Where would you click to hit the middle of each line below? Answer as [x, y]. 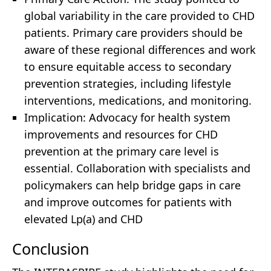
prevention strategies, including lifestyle [128, 84]
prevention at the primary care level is [122, 152]
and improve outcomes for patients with [128, 202]
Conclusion [51, 249]
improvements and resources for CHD [121, 135]
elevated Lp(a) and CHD [83, 219]
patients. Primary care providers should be [133, 33]
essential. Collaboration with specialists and [137, 168]
